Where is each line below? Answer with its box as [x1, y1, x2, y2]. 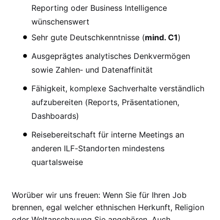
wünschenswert [31, 16, 89, 27]
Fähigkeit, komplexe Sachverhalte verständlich [31, 83, 204, 93]
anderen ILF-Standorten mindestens [31, 143, 165, 153]
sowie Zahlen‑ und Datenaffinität [31, 64, 153, 75]
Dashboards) [31, 110, 79, 121]
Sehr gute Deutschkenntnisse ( [31, 32, 145, 42]
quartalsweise [31, 157, 83, 167]
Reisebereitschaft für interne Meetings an [31, 129, 184, 139]
